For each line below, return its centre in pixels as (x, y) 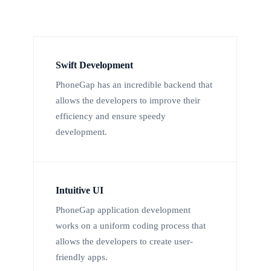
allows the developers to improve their (128, 101)
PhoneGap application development (123, 210)
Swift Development (94, 65)
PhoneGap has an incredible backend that (134, 85)
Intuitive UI (80, 191)
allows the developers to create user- (124, 242)
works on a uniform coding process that (131, 226)
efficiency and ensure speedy (111, 116)
